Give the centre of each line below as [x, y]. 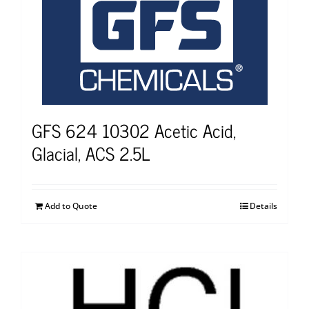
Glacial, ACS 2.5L [91, 152]
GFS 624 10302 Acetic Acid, [134, 130]
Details [263, 206]
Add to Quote [71, 206]
